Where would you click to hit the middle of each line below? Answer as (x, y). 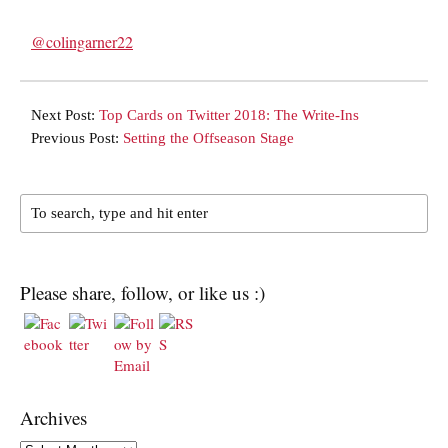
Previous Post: (77, 138)
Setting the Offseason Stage (208, 138)
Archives (53, 417)
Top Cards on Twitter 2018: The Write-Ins (229, 115)
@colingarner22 (82, 41)
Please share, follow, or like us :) (142, 292)
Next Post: (65, 115)
